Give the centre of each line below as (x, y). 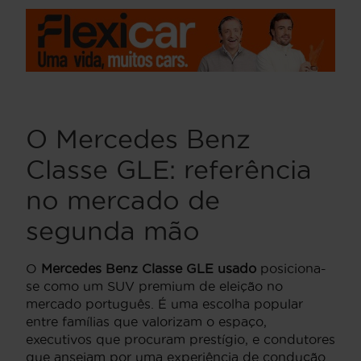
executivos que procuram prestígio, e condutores (180, 340)
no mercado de (123, 201)
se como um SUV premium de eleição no (154, 286)
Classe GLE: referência (169, 170)
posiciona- (291, 269)
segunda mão (113, 231)
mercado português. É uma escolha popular (164, 304)
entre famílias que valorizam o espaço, (146, 322)
